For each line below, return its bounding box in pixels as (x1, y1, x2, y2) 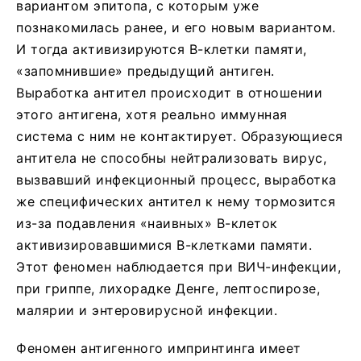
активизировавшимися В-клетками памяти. (16, 236, 312, 253)
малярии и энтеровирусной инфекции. (16, 301, 277, 318)
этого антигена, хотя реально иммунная (16, 106, 288, 122)
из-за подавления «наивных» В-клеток (16, 214, 278, 231)
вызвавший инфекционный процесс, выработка (16, 171, 337, 188)
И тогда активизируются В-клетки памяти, (16, 40, 307, 57)
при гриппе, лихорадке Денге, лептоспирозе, (16, 280, 320, 297)
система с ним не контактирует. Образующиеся (16, 127, 343, 144)
